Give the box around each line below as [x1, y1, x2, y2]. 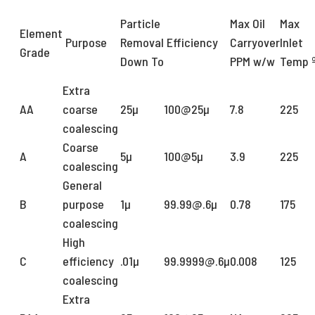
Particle [120, 15, 160, 32]
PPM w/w [230, 53, 275, 70]
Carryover [230, 34, 280, 51]
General [63, 177, 102, 193]
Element [20, 25, 63, 41]
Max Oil [230, 15, 265, 32]
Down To [120, 53, 164, 70]
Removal [120, 34, 164, 51]
